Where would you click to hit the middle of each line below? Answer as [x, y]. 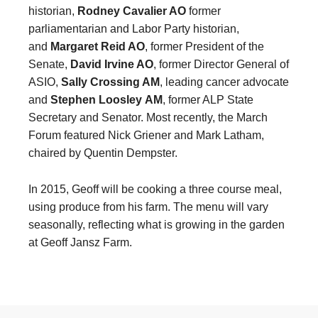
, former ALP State [208, 100]
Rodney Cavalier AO [132, 11]
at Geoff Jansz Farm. [80, 242]
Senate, [49, 64]
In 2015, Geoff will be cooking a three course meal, [155, 189]
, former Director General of [221, 64]
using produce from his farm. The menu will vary [148, 207]
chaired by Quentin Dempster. [103, 153]
